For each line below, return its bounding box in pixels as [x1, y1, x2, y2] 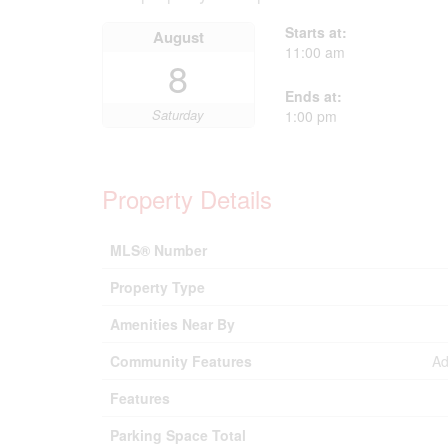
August [152, 26, 204, 48]
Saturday [152, 105, 205, 124]
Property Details [102, 181, 272, 216]
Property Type [110, 277, 205, 297]
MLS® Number [110, 240, 207, 260]
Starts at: [284, 22, 347, 42]
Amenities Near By [110, 314, 235, 334]
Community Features [110, 351, 252, 371]
